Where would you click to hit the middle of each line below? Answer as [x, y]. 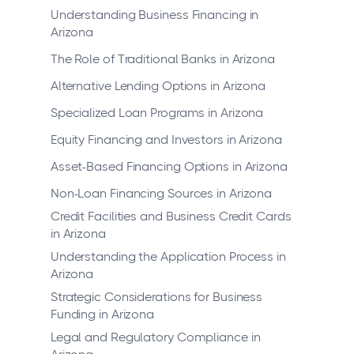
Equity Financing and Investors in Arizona [166, 140]
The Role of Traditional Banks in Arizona [162, 59]
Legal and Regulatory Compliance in [155, 337]
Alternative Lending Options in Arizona [158, 86]
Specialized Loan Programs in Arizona [157, 113]
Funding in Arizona [102, 314]
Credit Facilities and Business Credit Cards [171, 217]
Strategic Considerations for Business [156, 297]
